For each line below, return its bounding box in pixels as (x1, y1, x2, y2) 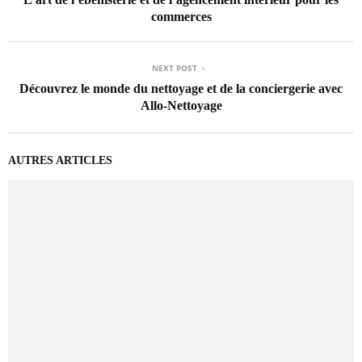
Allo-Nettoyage (140, 98, 222, 112)
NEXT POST (152, 61, 197, 74)
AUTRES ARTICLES (8, 154, 112, 166)
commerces (150, 9, 212, 23)
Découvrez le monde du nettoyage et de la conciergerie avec (19, 81, 343, 95)
